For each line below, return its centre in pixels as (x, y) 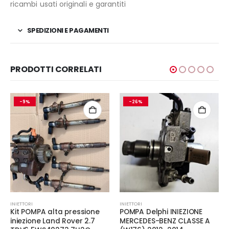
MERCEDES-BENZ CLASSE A (165, 221)
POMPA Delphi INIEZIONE (161, 212)
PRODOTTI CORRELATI (56, 69)
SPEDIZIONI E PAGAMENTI (68, 30)
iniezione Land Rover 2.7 (53, 221)
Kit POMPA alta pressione (55, 212)
